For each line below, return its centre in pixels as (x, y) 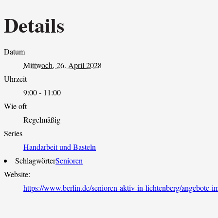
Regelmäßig (42, 120)
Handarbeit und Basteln (60, 147)
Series (13, 133)
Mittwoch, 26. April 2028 (63, 65)
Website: (17, 174)
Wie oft (15, 106)
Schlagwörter (35, 161)
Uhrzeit (15, 79)
